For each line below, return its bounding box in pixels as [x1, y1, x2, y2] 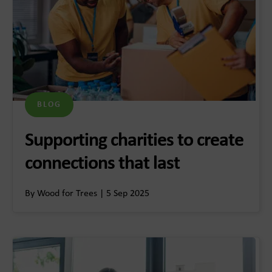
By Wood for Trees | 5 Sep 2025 [25, 189, 149, 199]
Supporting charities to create [25, 131, 243, 151]
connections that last [25, 154, 183, 174]
